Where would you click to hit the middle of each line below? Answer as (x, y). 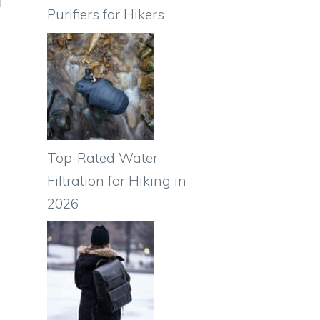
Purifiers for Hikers (106, 14)
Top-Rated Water (102, 157)
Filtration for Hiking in (117, 180)
